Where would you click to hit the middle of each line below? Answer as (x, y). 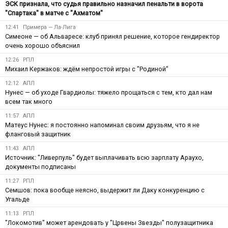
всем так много (29, 101)
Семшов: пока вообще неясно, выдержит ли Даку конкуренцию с (105, 190)
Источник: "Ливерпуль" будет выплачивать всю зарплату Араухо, (104, 157)
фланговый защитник (38, 134)
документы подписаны (40, 166)
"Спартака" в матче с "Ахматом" (54, 13)
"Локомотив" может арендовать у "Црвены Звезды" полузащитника (109, 222)
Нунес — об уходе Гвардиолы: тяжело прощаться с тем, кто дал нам (109, 92)
